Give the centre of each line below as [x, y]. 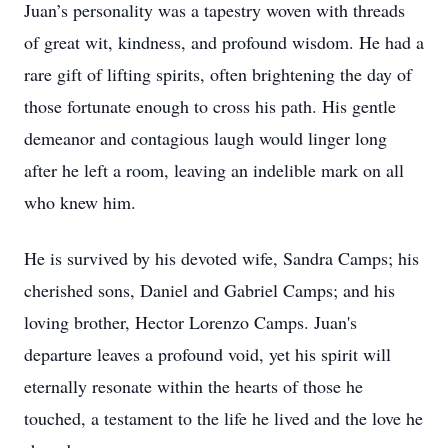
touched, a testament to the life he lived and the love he [223, 418]
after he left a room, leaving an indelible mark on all [214, 170]
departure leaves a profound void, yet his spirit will [207, 354]
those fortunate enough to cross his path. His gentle [210, 106]
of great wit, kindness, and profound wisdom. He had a [224, 42]
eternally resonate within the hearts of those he [193, 386]
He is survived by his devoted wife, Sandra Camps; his [221, 258]
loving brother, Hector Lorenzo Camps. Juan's [190, 322]
